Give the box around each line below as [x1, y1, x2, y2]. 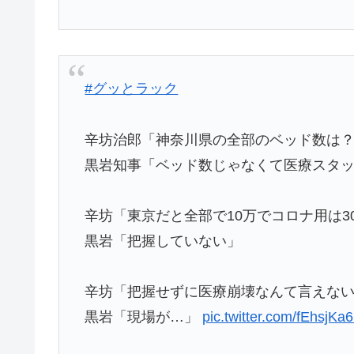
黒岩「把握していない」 [85, 233, 242, 249]
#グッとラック [85, 81, 179, 97]
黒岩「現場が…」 [85, 309, 203, 326]
